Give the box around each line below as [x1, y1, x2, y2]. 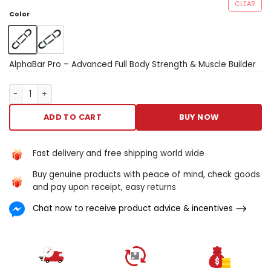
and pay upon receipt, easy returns [33, 181, 177, 194]
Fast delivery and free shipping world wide [33, 148, 205, 160]
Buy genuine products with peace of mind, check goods [33, 169, 261, 181]
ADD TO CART [43, 111, 102, 123]
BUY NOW [178, 111, 220, 123]
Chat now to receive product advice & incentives [33, 202, 233, 214]
